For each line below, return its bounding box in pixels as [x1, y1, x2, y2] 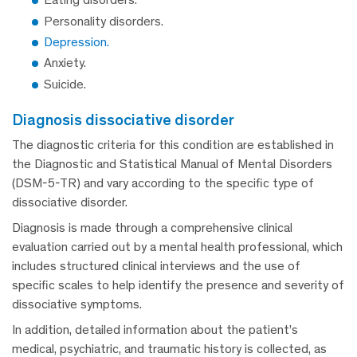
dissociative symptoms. [12, 296, 142, 312]
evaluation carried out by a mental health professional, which [12, 238, 343, 254]
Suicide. [44, 76, 86, 92]
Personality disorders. [44, 13, 163, 29]
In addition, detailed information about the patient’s [12, 321, 298, 337]
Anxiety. [44, 55, 86, 71]
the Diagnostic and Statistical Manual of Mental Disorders [12, 155, 332, 171]
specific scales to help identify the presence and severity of [12, 277, 344, 292]
